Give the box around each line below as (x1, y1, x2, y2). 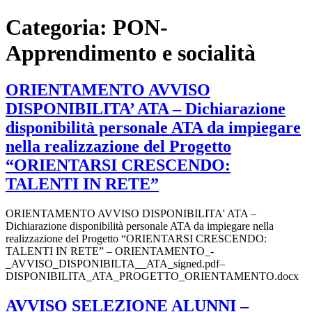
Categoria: (6, 14, 113, 40)
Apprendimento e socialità (6, 40, 256, 65)
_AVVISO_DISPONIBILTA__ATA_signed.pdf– (6, 258, 225, 270)
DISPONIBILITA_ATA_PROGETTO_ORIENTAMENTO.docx (6, 270, 299, 283)
